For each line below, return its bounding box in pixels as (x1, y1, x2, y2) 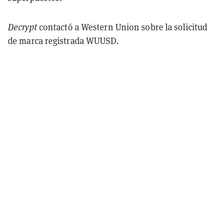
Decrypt (8, 21, 37, 33)
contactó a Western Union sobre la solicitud (37, 21, 208, 33)
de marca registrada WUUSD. (8, 35, 119, 46)
